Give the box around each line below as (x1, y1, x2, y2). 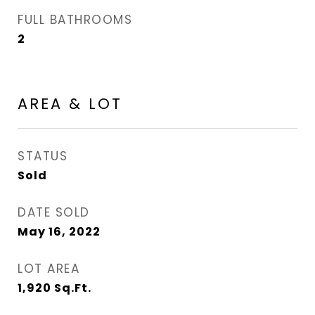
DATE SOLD (18, 204, 90, 221)
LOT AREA (18, 260, 79, 277)
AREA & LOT (18, 94, 122, 114)
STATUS (18, 148, 67, 165)
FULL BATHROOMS (18, 11, 132, 28)
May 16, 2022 (18, 224, 101, 240)
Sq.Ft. (54, 280, 91, 296)
